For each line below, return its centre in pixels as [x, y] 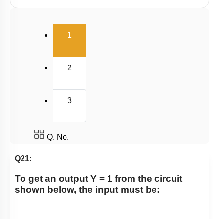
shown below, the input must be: [87, 190]
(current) [105, 33]
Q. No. [58, 137]
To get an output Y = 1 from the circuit [99, 179]
